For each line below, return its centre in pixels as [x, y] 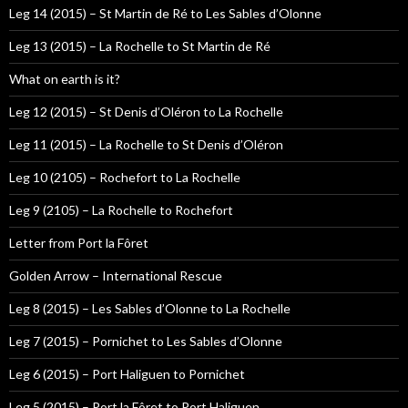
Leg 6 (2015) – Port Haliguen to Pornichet [127, 374]
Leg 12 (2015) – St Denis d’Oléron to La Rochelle [146, 112]
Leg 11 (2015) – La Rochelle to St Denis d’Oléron [146, 145]
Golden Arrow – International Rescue [116, 276]
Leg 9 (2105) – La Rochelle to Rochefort [121, 210]
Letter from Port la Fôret [79, 243]
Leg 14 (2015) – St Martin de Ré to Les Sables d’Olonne [165, 14]
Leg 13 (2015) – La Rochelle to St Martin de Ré [140, 46]
